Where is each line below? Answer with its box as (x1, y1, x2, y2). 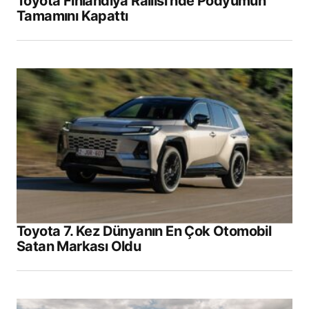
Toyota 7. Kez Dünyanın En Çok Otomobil (17, 222, 272, 239)
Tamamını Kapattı (17, 7, 128, 24)
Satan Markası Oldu (17, 237, 141, 255)
